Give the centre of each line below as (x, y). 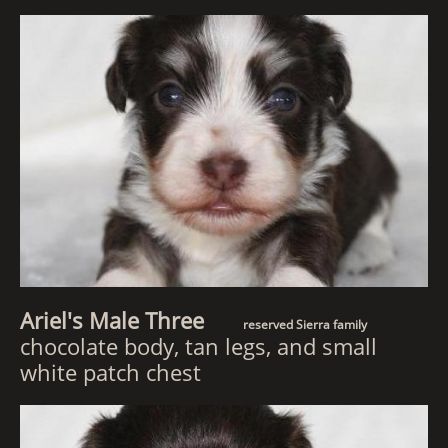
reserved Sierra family (303, 324)
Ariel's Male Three (130, 320)
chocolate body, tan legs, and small (198, 346)
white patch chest (110, 372)
